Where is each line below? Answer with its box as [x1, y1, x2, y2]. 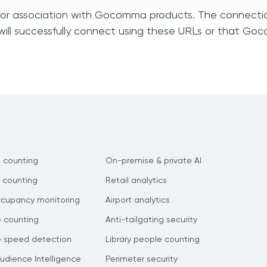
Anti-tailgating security [105, 216, 197, 224]
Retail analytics [105, 176, 167, 185]
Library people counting [105, 235, 200, 244]
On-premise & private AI [105, 157, 201, 165]
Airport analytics [105, 196, 170, 204]
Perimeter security [105, 255, 178, 263]
